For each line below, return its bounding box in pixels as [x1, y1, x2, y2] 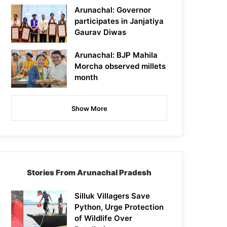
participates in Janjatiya [74, 16, 164, 26]
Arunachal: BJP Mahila [74, 50, 158, 60]
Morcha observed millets [74, 61, 166, 71]
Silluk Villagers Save [74, 191, 150, 201]
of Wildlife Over [74, 213, 133, 223]
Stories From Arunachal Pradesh [27, 168, 152, 178]
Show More [71, 104, 107, 113]
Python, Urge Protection [74, 202, 164, 212]
